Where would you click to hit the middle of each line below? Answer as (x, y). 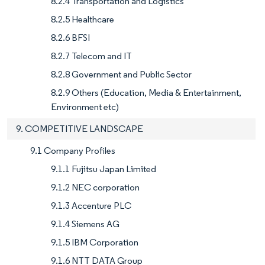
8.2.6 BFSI (70, 38)
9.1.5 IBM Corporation (95, 243)
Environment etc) (85, 107)
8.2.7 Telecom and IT (91, 56)
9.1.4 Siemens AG (85, 224)
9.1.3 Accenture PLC (91, 206)
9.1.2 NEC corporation (95, 188)
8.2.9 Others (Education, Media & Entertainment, (146, 93)
